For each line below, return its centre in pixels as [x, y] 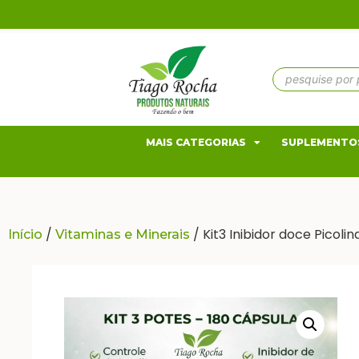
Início [25, 234]
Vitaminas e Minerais [123, 234]
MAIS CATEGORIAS [196, 142]
